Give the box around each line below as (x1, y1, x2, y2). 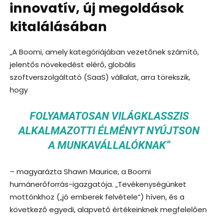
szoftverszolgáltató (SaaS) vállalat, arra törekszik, (10, 72, 190, 82)
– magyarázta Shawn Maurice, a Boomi (10, 166, 151, 177)
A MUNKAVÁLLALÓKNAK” (48, 139, 170, 151)
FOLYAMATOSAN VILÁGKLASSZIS (29, 109, 189, 122)
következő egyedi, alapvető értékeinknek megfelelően (10, 204, 207, 215)
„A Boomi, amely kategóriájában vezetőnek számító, (10, 46, 199, 57)
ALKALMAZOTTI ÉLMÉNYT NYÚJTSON (18, 124, 200, 137)
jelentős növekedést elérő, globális (10, 59, 136, 70)
